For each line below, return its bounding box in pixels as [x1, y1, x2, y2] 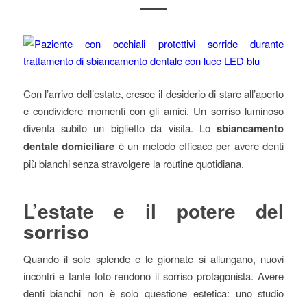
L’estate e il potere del [23, 196, 284, 225]
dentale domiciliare [23, 138, 115, 153]
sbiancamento [217, 120, 284, 136]
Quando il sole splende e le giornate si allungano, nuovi [23, 251, 284, 267]
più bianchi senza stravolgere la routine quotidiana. [23, 156, 244, 171]
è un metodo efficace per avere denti [114, 138, 284, 153]
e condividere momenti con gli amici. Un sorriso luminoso [23, 103, 284, 118]
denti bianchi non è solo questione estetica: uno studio [23, 286, 284, 301]
